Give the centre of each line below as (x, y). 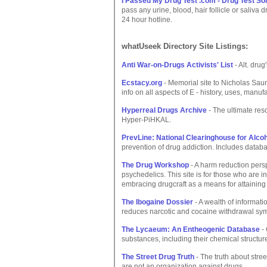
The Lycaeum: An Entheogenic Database (191, 229)
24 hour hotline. (147, 20)
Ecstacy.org (142, 83)
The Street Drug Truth (158, 257)
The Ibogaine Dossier (157, 202)
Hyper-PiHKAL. (146, 120)
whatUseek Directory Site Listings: (185, 46)
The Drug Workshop (155, 165)
